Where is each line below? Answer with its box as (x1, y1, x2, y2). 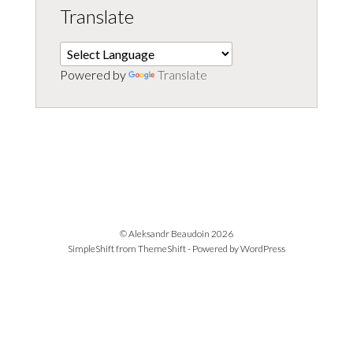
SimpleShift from (68, 242, 138, 255)
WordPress (240, 242, 285, 255)
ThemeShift (138, 242, 186, 255)
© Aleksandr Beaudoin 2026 (120, 227, 233, 240)
